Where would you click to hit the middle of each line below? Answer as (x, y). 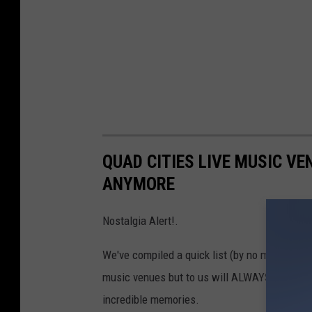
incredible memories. (151, 300)
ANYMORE (139, 184)
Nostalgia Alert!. (140, 221)
